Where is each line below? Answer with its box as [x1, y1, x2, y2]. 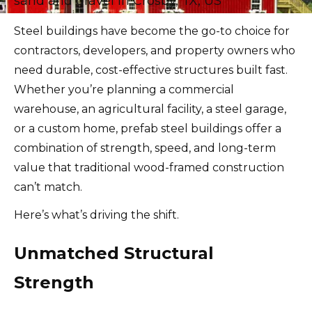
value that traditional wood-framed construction [14, 161, 284, 174]
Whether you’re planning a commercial [14, 83, 234, 96]
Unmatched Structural [14, 242, 214, 263]
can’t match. [14, 180, 82, 194]
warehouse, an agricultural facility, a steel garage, [14, 102, 286, 116]
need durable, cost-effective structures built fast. [14, 63, 288, 77]
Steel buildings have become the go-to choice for [14, 24, 290, 38]
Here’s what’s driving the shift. [14, 208, 179, 221]
